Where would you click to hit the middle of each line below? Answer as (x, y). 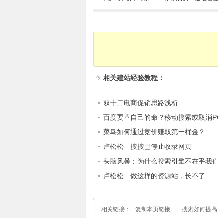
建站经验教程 (137, 78)
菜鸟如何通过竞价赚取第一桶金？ (154, 132)
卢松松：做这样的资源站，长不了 (154, 176)
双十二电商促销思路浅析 (141, 103)
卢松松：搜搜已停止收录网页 (147, 146)
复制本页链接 (153, 209)
